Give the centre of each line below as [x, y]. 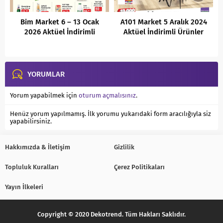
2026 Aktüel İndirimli [59, 32]
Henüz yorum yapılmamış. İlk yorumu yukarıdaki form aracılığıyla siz [111, 114]
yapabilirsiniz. [31, 121]
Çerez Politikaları [139, 167]
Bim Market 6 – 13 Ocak [59, 22]
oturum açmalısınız [107, 96]
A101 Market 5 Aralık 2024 [164, 22]
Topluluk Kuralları [32, 167]
